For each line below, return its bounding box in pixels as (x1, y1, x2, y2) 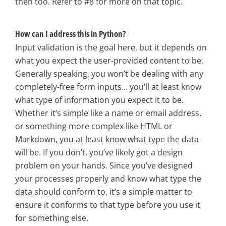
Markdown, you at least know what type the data (15, 134, 199, 145)
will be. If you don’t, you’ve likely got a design (15, 147, 183, 158)
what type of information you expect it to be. (15, 94, 184, 106)
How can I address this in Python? (15, 27, 126, 39)
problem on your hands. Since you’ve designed (15, 160, 193, 172)
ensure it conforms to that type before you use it (15, 199, 200, 211)
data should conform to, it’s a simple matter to (15, 186, 192, 198)
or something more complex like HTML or (15, 121, 173, 132)
